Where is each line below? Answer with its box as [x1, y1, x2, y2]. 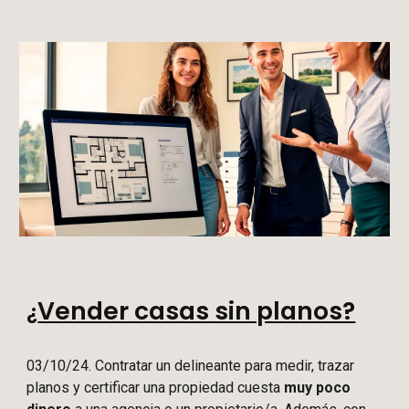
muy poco [284, 379, 351, 397]
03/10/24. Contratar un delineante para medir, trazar [26, 357, 355, 375]
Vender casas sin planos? [37, 294, 356, 329]
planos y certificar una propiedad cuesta [26, 379, 285, 397]
